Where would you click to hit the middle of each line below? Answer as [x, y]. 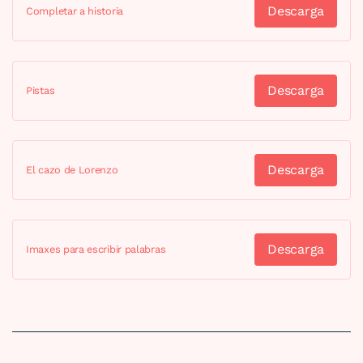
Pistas [41, 90]
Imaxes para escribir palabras [96, 249]
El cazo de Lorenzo [72, 170]
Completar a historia [75, 11]
